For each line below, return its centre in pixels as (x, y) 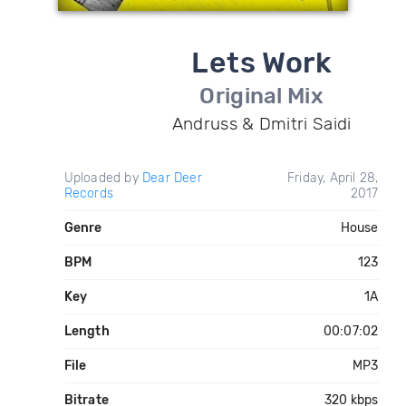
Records (88, 193)
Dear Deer (172, 178)
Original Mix (261, 96)
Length (87, 331)
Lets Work (261, 63)
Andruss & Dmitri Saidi (261, 124)
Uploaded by (103, 178)
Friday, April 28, (333, 178)
